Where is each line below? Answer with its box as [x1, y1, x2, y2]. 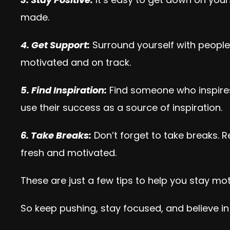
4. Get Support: [21, 39, 90, 51]
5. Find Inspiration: [21, 84, 107, 97]
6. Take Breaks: [21, 129, 91, 142]
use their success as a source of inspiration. [21, 101, 222, 114]
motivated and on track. [21, 56, 131, 69]
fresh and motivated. [21, 146, 117, 159]
